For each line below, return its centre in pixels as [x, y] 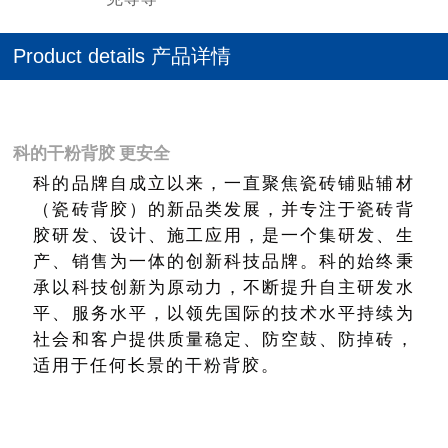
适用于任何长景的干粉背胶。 [157, 364]
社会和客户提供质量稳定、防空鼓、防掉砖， [224, 338]
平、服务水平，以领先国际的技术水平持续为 [224, 312]
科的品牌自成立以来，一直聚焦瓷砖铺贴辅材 [224, 182]
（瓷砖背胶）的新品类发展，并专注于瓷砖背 [224, 208]
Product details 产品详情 [122, 55]
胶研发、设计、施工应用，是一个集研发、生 [224, 234]
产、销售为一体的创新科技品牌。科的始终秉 [224, 260]
